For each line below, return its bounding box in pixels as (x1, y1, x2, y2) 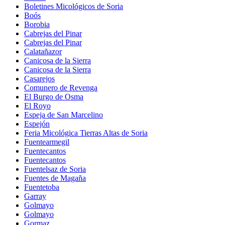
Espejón (24, 120, 50, 129)
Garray (24, 192, 46, 201)
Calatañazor (24, 47, 62, 56)
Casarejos (24, 74, 55, 83)
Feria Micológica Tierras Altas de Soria (24, 129, 148, 138)
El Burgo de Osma (24, 92, 83, 101)
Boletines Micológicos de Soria (24, 2, 123, 11)
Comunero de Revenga (24, 83, 97, 92)
